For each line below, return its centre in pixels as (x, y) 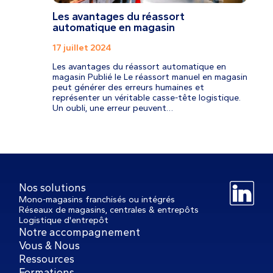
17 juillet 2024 (82, 47)
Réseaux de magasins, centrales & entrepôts (109, 210)
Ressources (47, 259)
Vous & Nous (50, 246)
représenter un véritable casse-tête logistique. (146, 98)
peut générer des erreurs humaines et (128, 87)
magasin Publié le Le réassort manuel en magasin (150, 77)
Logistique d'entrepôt (64, 220)
